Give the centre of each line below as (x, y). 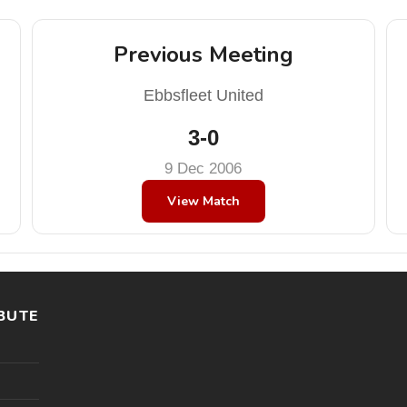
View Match (203, 201)
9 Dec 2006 (203, 169)
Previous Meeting (203, 55)
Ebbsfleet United (203, 95)
